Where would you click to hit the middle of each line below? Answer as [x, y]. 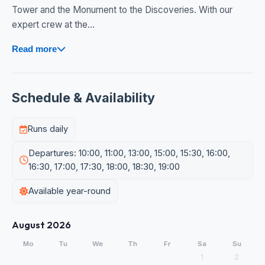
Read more [34, 49]
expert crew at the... [53, 25]
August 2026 [41, 225]
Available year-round [70, 191]
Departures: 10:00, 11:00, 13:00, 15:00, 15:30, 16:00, [129, 153]
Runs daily [48, 129]
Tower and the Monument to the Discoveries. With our [122, 10]
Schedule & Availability [83, 98]
